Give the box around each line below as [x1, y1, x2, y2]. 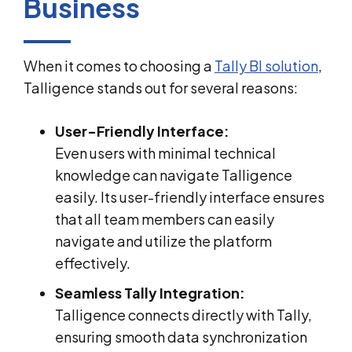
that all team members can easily [55, 209, 274, 228]
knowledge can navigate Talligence [55, 165, 292, 184]
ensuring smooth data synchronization [55, 327, 307, 346]
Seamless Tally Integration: [55, 283, 245, 302]
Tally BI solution [214, 56, 318, 75]
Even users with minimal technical [55, 143, 276, 162]
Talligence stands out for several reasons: [24, 78, 298, 97]
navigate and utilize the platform [55, 231, 272, 250]
